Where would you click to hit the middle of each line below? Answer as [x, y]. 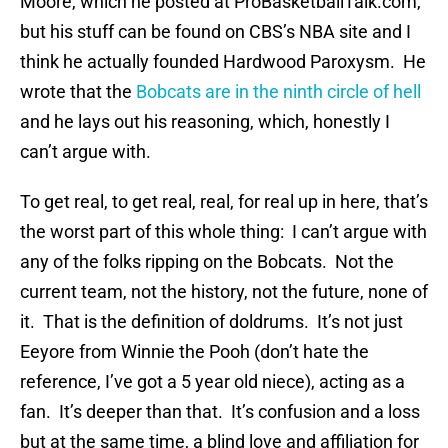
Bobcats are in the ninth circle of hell [278, 92]
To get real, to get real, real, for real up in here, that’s [224, 202]
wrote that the [78, 92]
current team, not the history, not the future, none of [224, 292]
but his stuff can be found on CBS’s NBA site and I [215, 32]
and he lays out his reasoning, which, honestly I [205, 122]
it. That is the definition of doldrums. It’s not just [211, 322]
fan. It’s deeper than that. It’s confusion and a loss [220, 412]
